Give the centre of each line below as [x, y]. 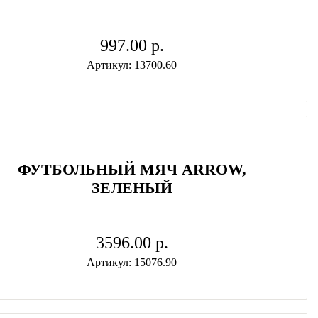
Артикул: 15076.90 [132, 262]
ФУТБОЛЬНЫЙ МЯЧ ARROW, [132, 169]
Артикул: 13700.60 [132, 65]
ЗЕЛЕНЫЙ [132, 188]
